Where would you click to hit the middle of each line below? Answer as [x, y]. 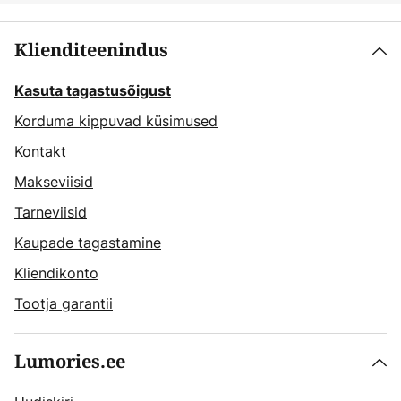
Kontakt [40, 151]
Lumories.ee [70, 362]
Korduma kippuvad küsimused [116, 121]
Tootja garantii [64, 303]
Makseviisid [54, 182]
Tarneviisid [51, 212]
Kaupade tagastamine [88, 243]
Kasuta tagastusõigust [93, 90]
